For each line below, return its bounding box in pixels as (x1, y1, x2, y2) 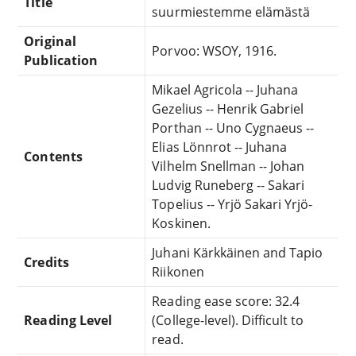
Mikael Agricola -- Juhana (152, 80, 299, 99)
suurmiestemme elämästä (152, 2, 311, 21)
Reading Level (24, 311, 112, 329)
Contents (24, 147, 83, 165)
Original (24, 32, 76, 50)
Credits (24, 253, 69, 271)
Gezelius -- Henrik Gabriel (152, 99, 304, 118)
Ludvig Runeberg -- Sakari (152, 176, 305, 194)
